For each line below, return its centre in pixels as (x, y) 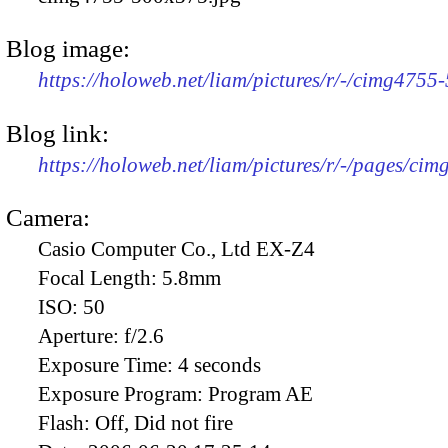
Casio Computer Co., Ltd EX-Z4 (176, 248)
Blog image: (68, 49)
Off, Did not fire (164, 422)
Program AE (260, 393)
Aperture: (81, 335)
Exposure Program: (123, 393)
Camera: (48, 217)
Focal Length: (100, 277)
